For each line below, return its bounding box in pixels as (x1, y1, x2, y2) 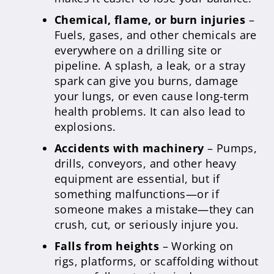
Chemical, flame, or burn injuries (54, 12, 246, 28)
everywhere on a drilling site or (54, 43, 222, 58)
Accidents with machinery (54, 141, 204, 156)
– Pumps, (204, 141, 257, 156)
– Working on (159, 239, 234, 254)
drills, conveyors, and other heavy (54, 156, 237, 171)
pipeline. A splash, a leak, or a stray (54, 58, 246, 73)
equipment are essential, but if (54, 171, 220, 187)
